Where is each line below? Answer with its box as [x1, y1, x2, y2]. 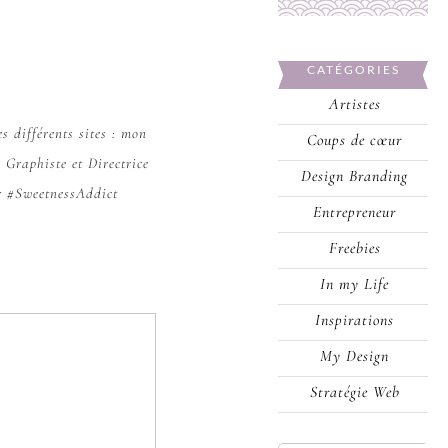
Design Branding [301, 166, 408, 187]
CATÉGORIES [306, 62, 400, 77]
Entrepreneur [313, 202, 396, 223]
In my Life [320, 274, 389, 295]
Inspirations [315, 310, 394, 331]
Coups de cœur [307, 130, 402, 151]
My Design [320, 346, 389, 367]
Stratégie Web [309, 382, 400, 403]
